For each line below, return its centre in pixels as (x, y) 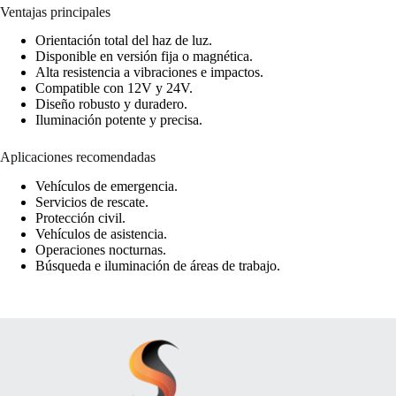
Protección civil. (80, 218)
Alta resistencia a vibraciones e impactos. (149, 72)
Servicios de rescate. (92, 202)
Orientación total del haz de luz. (124, 41)
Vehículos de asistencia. (101, 234)
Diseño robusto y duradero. (111, 104)
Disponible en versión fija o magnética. (144, 57)
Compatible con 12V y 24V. (114, 88)
